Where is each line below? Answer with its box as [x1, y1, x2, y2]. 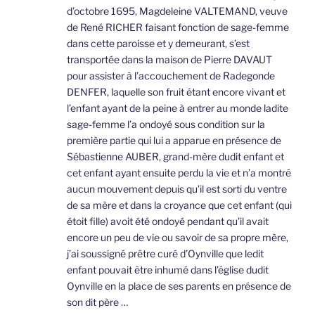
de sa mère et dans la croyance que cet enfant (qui [67, 199, 292, 212]
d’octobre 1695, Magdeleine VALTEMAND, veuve [67, 5, 288, 18]
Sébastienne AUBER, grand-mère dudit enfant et [67, 150, 284, 163]
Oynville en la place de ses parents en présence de [67, 280, 291, 292]
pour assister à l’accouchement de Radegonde [67, 70, 275, 82]
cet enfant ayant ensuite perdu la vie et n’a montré [67, 167, 291, 179]
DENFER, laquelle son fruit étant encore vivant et [67, 86, 285, 98]
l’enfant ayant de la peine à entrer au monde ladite [67, 102, 288, 115]
